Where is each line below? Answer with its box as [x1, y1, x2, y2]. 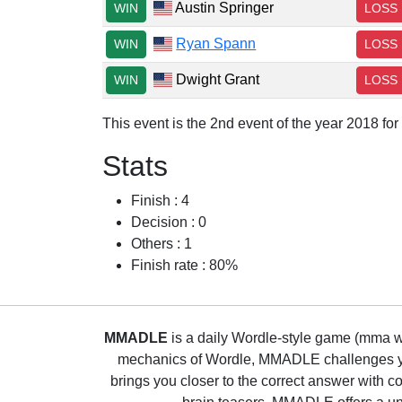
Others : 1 [131, 236, 192, 251]
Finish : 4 [131, 193, 189, 208]
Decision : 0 [131, 214, 206, 230]
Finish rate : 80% [131, 258, 238, 273]
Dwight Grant [172, 71, 260, 87]
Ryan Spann [176, 35, 257, 51]
